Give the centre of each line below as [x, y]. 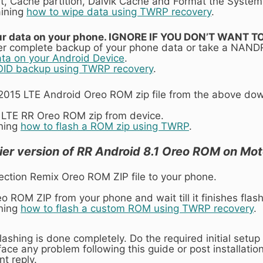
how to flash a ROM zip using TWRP [105, 126]
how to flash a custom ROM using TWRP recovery [137, 208]
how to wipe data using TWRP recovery [119, 11]
